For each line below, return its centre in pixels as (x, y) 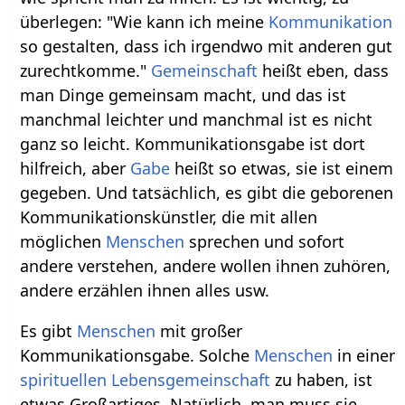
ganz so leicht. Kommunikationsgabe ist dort (193, 144)
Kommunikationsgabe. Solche (137, 356)
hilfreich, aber (75, 169)
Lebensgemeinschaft (191, 380)
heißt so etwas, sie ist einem (282, 169)
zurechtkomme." (86, 71)
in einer (364, 356)
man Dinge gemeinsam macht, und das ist (184, 95)
